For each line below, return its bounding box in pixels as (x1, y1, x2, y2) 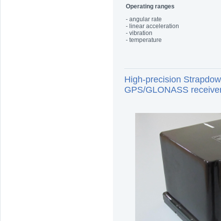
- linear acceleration (126, 23, 179, 30)
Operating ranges (126, 3, 175, 10)
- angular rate (126, 16, 162, 23)
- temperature (126, 37, 162, 43)
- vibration (126, 30, 152, 37)
